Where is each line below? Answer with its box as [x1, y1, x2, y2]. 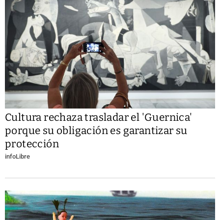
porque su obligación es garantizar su [5, 124, 188, 137]
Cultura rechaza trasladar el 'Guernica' [5, 110, 192, 124]
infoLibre [5, 152, 30, 160]
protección [5, 137, 59, 150]
